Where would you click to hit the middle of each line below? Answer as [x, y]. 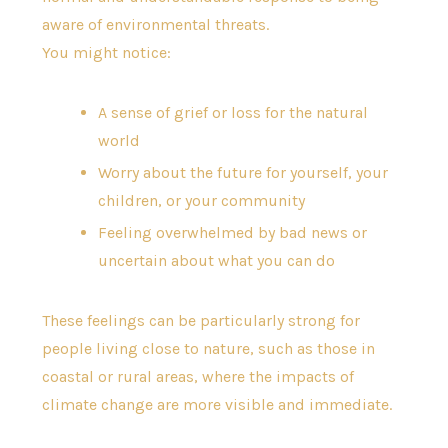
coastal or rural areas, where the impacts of [197, 377]
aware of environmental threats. [155, 25]
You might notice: [106, 53]
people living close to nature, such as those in [208, 349]
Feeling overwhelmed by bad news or [232, 233]
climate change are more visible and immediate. [216, 405]
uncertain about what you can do [216, 261]
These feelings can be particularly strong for [200, 321]
